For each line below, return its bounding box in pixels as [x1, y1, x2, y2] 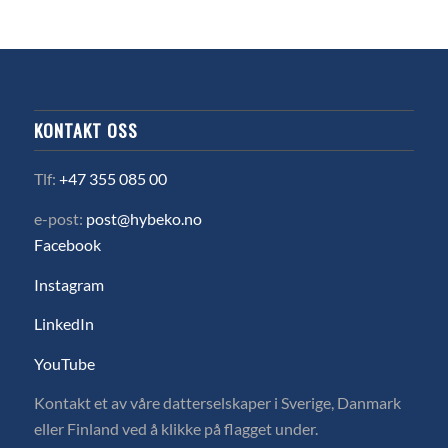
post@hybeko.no [85, 208, 202, 228]
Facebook [33, 234, 101, 254]
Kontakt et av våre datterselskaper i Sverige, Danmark [33, 393, 401, 413]
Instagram [33, 274, 104, 294]
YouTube [33, 353, 95, 373]
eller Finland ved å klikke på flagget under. [33, 419, 318, 439]
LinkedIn [33, 314, 94, 334]
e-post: [33, 208, 86, 228]
